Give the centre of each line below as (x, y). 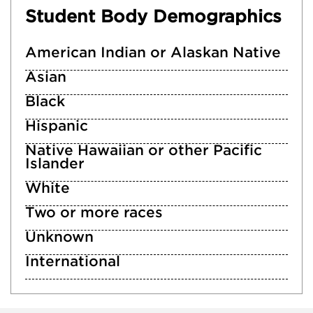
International (73, 261)
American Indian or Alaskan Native (153, 52)
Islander (55, 163)
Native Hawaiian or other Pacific (144, 150)
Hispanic (57, 126)
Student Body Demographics (153, 16)
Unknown (59, 237)
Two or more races (94, 212)
